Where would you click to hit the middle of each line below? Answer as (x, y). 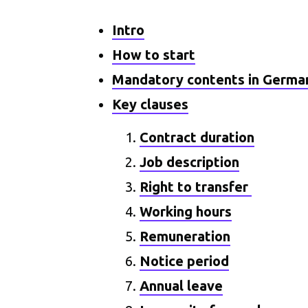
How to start (154, 55)
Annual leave (181, 286)
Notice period (185, 261)
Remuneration (185, 236)
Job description (190, 162)
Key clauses (151, 104)
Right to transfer (196, 187)
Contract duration (197, 137)
